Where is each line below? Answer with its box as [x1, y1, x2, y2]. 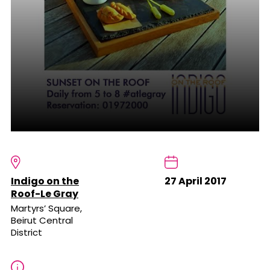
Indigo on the [11, 174, 79, 189]
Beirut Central [11, 214, 73, 227]
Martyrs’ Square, [11, 202, 82, 215]
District [11, 226, 42, 239]
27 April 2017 [164, 174, 227, 189]
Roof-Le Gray [11, 187, 78, 201]
